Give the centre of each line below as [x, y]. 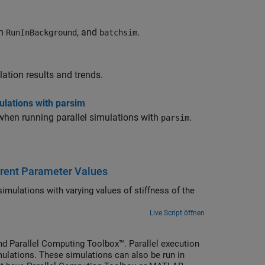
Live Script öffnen [177, 213]
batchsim [118, 33]
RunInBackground [41, 33]
